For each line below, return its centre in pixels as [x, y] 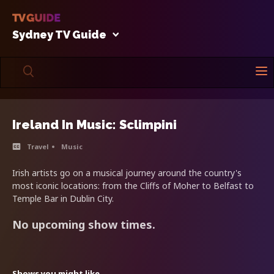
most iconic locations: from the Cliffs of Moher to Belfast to [133, 185]
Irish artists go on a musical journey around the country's [127, 172]
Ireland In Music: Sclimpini [94, 124]
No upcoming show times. [84, 224]
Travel [38, 146]
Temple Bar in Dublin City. [63, 198]
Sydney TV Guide [59, 34]
